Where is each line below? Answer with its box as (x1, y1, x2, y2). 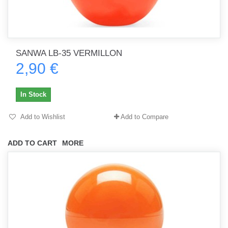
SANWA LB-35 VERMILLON (16, 48, 122, 58)
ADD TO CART (8, 139, 57, 147)
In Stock (20, 91, 46, 98)
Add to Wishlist (19, 113, 65, 121)
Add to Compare (121, 113, 168, 121)
